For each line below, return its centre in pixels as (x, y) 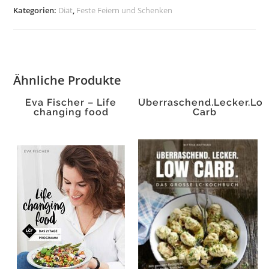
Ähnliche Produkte (68, 80)
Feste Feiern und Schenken (125, 10)
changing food (71, 112)
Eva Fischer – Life (71, 102)
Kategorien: (36, 10)
